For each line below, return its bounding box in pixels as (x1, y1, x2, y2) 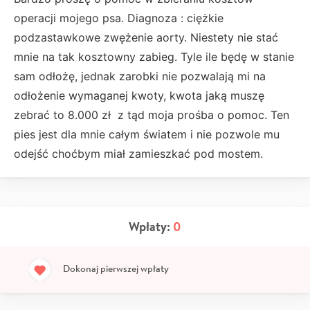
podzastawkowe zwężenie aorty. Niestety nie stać (14, 30, 278, 44)
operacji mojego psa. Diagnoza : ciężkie (14, 10, 224, 25)
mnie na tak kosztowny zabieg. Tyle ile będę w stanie (14, 49, 294, 64)
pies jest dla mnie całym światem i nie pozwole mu (14, 127, 280, 141)
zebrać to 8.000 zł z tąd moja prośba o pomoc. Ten (14, 107, 289, 122)
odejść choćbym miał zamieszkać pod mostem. (14, 146, 263, 161)
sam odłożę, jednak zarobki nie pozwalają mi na (14, 69, 266, 83)
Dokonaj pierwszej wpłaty (63, 262, 169, 275)
